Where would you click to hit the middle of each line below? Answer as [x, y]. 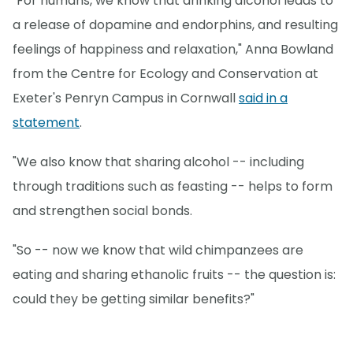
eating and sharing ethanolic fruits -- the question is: [174, 274]
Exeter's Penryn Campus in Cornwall [126, 98]
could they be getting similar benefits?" [134, 299]
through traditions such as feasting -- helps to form [173, 186]
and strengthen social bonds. [102, 210]
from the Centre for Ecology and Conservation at [165, 73]
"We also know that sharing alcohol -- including [158, 162]
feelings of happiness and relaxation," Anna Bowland [173, 49]
